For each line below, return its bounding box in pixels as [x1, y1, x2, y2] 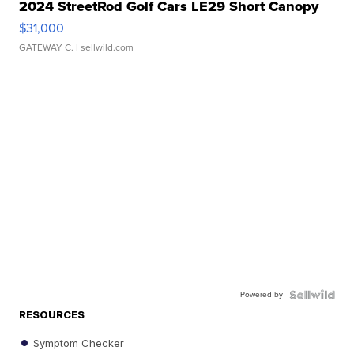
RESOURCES [19, 308, 85, 322]
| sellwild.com [73, 40, 134, 55]
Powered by [239, 288, 283, 301]
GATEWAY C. [19, 40, 74, 55]
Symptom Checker [30, 336, 125, 349]
